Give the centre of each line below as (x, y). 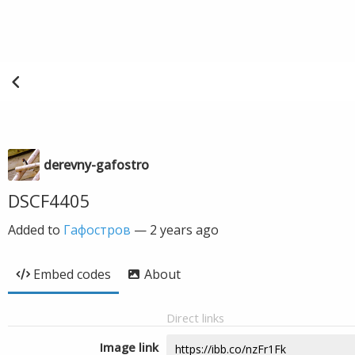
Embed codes (72, 274)
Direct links (195, 318)
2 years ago (184, 230)
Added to (36, 230)
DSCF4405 (49, 200)
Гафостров (97, 230)
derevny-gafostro (96, 165)
